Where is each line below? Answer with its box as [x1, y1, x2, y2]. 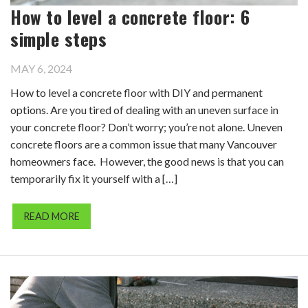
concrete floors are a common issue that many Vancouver [10, 137, 277, 151]
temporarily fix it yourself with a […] [10, 171, 177, 185]
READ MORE [23, 210, 80, 222]
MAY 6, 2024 [10, 61, 72, 75]
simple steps [10, 25, 107, 52]
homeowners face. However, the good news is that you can [10, 154, 284, 168]
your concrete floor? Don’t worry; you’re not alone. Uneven [10, 120, 283, 133]
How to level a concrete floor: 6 [10, 3, 250, 30]
